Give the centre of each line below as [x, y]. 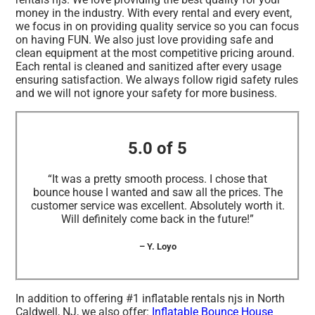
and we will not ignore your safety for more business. [147, 93]
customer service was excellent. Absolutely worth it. [157, 205]
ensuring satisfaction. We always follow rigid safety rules [157, 79]
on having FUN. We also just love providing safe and [145, 39]
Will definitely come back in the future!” [157, 219]
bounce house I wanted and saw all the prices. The [157, 192]
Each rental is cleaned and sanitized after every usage [149, 66]
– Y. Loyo [157, 246]
